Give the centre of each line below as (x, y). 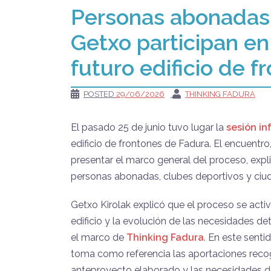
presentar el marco (113, 160)
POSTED (100, 94)
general (174, 160)
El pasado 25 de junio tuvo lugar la (149, 127)
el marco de (99, 237)
